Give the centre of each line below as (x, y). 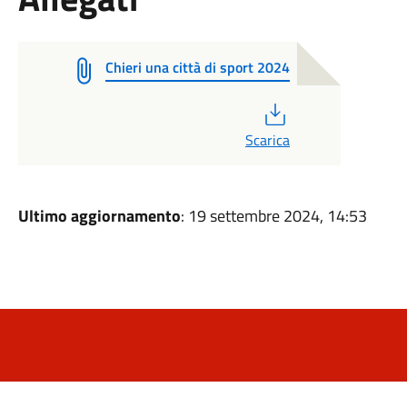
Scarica (267, 140)
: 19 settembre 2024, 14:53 (273, 216)
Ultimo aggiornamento (99, 216)
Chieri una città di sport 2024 (197, 67)
